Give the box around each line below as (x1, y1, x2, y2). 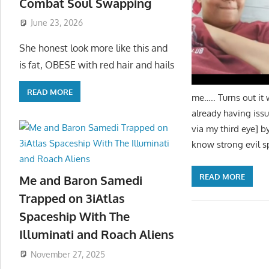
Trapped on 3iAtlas (19, 190, 125, 206)
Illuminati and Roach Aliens (19, 226, 174, 242)
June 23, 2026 (30, 17, 83, 28)
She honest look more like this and (19, 42, 168, 55)
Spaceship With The (19, 208, 130, 224)
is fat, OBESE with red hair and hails (19, 59, 174, 71)
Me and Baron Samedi (19, 172, 142, 188)
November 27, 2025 (30, 249, 105, 259)
